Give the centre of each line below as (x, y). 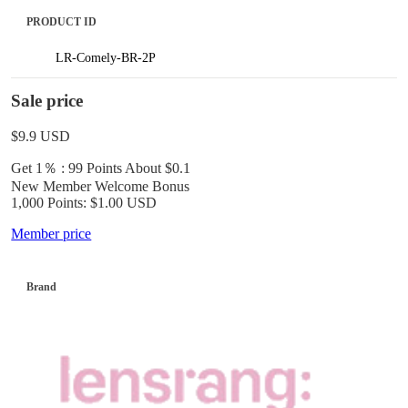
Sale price (47, 101)
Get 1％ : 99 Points (67, 168)
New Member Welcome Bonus (101, 186)
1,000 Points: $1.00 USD (84, 202)
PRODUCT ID (62, 21)
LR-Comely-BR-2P (105, 57)
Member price (51, 233)
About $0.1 (157, 168)
